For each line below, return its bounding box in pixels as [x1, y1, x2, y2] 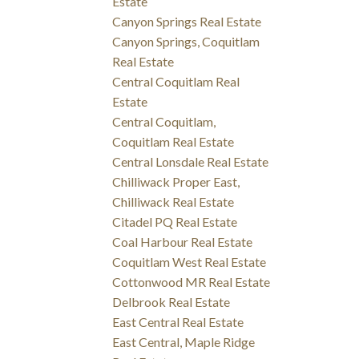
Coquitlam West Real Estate [112, 253, 267, 269]
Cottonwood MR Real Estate [112, 273, 271, 289]
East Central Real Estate [112, 313, 244, 329]
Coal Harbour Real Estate [112, 233, 253, 249]
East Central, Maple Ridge [112, 333, 256, 349]
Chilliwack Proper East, [112, 173, 240, 189]
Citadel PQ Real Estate [112, 213, 238, 229]
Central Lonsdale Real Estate [112, 153, 269, 169]
